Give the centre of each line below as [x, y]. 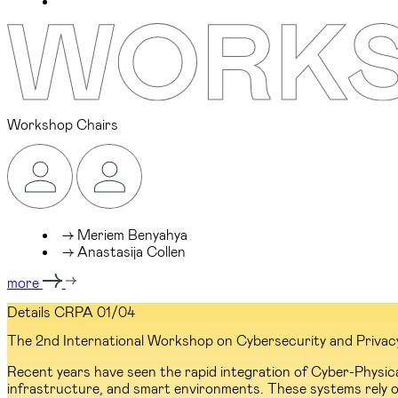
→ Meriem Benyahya [125, 235]
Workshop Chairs [63, 123]
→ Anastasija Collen [124, 251]
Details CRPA [52, 311]
